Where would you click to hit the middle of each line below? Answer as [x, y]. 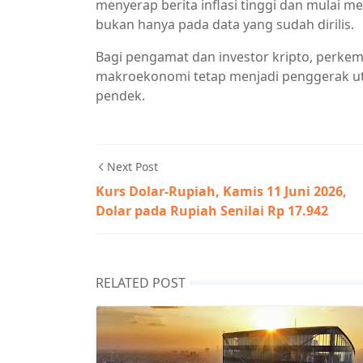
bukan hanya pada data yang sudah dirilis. [226, 24]
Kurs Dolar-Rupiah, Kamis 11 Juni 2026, [221, 191]
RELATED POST [141, 283]
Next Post [132, 167]
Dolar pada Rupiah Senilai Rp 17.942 [212, 211]
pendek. [120, 96]
